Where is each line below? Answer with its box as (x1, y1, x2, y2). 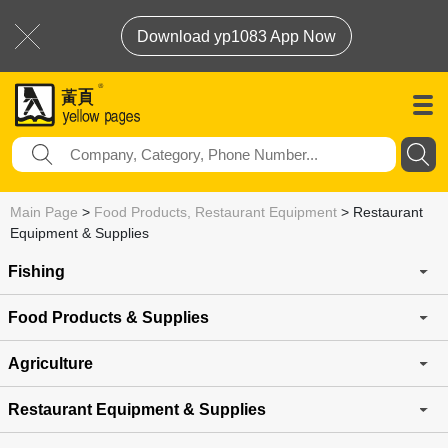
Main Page (10, 204, 78, 220)
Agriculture (8, 354, 93, 372)
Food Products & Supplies (8, 308, 209, 326)
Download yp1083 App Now (137, 28, 336, 45)
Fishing (8, 262, 65, 280)
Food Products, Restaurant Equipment (94, 204, 337, 220)
